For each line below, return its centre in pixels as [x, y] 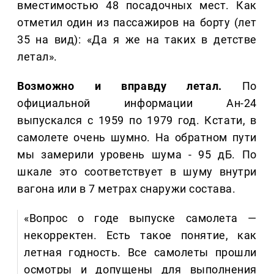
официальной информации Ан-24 [137, 103]
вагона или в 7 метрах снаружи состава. [127, 189]
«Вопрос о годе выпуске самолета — [140, 218]
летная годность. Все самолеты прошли [140, 253]
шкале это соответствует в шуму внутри [137, 172]
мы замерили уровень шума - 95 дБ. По [137, 155]
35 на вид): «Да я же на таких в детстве [137, 40]
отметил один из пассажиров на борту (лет [137, 23]
